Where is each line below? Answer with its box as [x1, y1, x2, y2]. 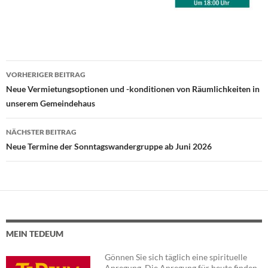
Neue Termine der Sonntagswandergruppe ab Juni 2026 [6, 141, 212, 152]
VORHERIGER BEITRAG [6, 70, 86, 80]
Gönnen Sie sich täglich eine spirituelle [105, 252, 247, 263]
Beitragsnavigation [6, 83, 138, 102]
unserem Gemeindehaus [6, 98, 95, 109]
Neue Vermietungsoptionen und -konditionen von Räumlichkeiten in [6, 84, 260, 95]
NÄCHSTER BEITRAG [6, 127, 77, 137]
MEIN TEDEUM [6, 229, 63, 239]
